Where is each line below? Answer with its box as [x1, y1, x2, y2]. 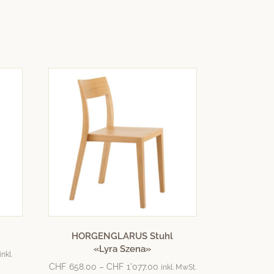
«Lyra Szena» [94, 243, 152, 255]
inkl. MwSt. [160, 262, 196, 272]
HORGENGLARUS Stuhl [72, 231, 174, 242]
